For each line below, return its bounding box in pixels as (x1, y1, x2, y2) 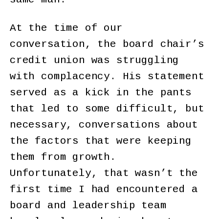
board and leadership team (10, 200, 167, 212)
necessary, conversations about (10, 119, 198, 131)
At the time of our (10, 22, 123, 34)
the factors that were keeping (10, 135, 192, 147)
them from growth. (10, 152, 116, 163)
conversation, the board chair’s (10, 39, 204, 50)
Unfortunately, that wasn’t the (10, 168, 198, 179)
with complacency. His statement (10, 71, 204, 83)
